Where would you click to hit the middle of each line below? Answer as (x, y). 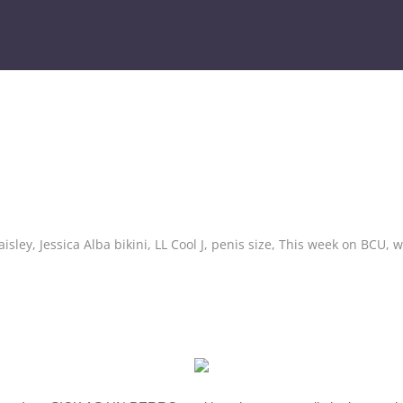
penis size (242, 244)
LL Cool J (179, 244)
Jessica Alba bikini (94, 244)
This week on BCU (332, 244)
